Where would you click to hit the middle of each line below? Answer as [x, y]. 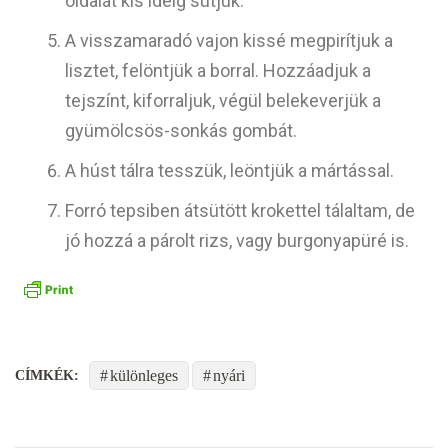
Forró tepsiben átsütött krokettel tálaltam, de [240, 211]
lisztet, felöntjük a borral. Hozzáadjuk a [218, 71]
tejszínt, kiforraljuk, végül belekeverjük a [223, 101]
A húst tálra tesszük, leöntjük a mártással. [229, 171]
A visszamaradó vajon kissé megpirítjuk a [229, 41]
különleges [144, 375]
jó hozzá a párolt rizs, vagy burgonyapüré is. [237, 241]
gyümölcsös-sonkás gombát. [181, 131]
